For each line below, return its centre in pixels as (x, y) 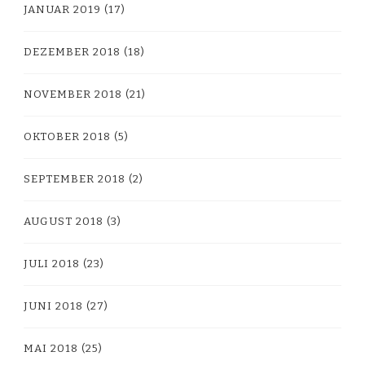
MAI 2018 (51, 348)
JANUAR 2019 (62, 9)
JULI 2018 (52, 264)
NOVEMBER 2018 (73, 94)
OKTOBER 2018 (67, 136)
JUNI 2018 (53, 306)
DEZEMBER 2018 (72, 52)
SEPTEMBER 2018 (75, 179)
